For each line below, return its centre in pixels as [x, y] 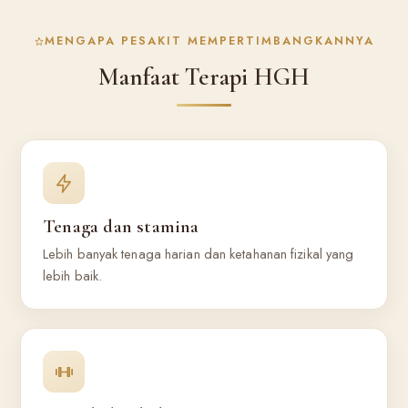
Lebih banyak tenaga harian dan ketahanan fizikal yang [199, 254]
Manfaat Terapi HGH [204, 77]
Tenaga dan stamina [121, 226]
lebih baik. [73, 276]
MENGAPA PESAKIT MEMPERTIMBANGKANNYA [210, 41]
